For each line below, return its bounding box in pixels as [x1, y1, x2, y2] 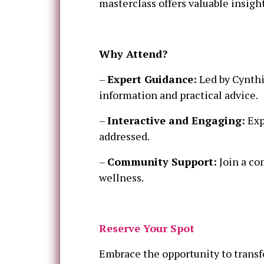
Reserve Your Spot [99, 221, 194, 236]
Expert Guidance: [107, 72, 197, 87]
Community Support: [107, 154, 217, 169]
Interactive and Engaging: [107, 113, 245, 128]
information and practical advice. [99, 88, 258, 103]
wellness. [99, 170, 144, 185]
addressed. [99, 129, 150, 144]
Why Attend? [99, 47, 167, 61]
